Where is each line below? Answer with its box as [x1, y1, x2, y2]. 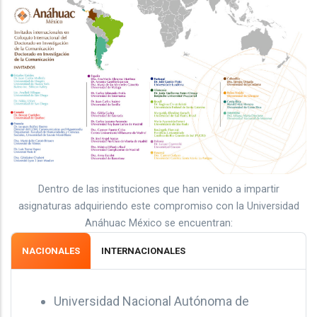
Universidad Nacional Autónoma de [54, 293, 249, 309]
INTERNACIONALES [101, 245, 185, 256]
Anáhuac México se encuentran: [84, 217, 233, 229]
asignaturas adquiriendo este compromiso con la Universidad [18, 200, 299, 212]
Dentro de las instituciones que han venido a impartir [38, 183, 279, 195]
